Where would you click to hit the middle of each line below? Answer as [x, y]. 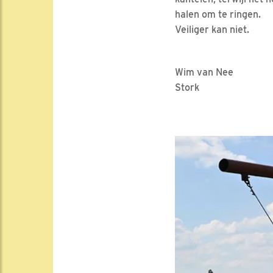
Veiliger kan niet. [212, 29]
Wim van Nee [204, 72]
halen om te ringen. [218, 14]
